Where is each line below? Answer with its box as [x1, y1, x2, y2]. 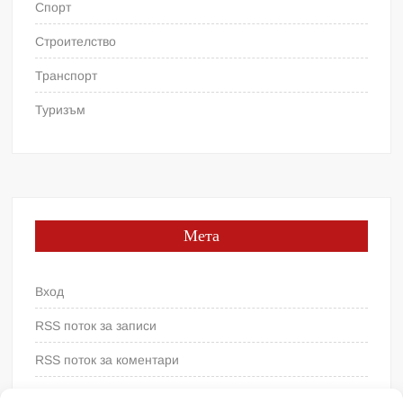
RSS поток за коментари [35, 353, 180, 368]
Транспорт [35, 68, 98, 84]
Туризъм [35, 103, 86, 118]
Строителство [35, 34, 117, 49]
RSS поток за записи [35, 318, 157, 334]
